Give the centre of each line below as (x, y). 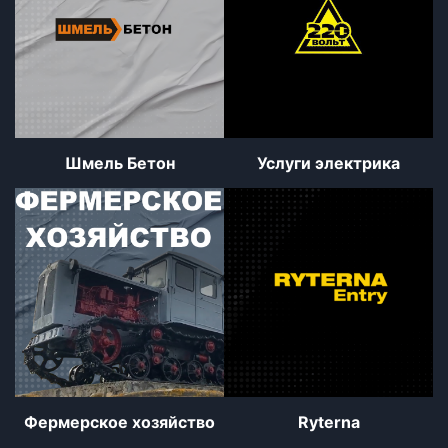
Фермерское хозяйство (119, 422)
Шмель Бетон (119, 163)
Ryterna (328, 422)
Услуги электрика (328, 163)
